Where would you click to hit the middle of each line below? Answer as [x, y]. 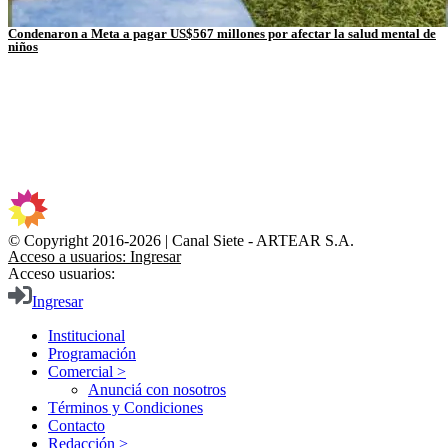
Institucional [86, 336]
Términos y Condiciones [125, 408]
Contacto [76, 426]
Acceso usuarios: [61, 274]
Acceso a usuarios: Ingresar [94, 257]
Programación [92, 354]
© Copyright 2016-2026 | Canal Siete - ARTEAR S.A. [181, 241]
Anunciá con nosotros [157, 390]
